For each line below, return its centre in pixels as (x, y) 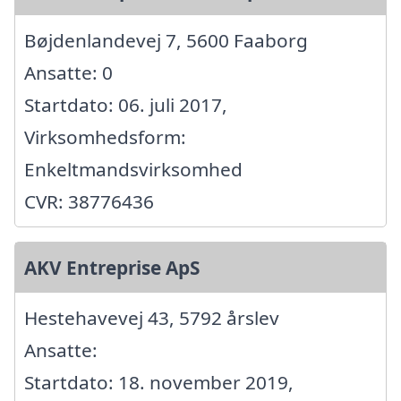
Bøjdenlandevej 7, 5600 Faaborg (166, 41)
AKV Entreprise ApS (112, 268)
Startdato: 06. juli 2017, (126, 105)
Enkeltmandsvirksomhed (133, 170)
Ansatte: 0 (68, 73)
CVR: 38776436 (89, 202)
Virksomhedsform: (105, 137)
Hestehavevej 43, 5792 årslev (152, 318)
